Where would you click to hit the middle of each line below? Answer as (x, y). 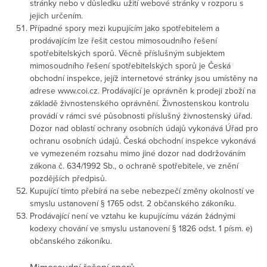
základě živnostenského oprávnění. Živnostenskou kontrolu (139, 103)
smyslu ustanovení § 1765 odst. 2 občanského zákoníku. (133, 203)
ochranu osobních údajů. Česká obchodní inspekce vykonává (143, 140)
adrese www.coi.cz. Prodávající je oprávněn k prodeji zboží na (143, 90)
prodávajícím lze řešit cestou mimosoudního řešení (123, 40)
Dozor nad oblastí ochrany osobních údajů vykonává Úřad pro (144, 128)
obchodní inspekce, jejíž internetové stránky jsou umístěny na (144, 78)
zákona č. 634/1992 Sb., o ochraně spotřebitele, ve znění (134, 165)
